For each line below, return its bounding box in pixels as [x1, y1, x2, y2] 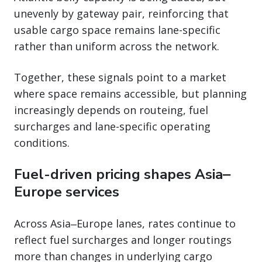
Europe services [14, 182, 119, 201]
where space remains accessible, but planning [14, 86, 247, 101]
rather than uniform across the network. [14, 39, 219, 53]
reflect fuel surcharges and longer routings [14, 232, 232, 247]
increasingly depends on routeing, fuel [14, 102, 208, 117]
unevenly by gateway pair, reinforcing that [14, 6, 229, 20]
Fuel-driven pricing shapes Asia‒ [14, 164, 230, 184]
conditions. [14, 135, 70, 150]
